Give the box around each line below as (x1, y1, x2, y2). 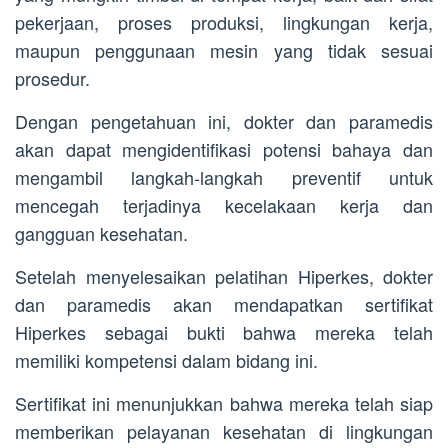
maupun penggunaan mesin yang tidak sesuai (15, 36, 433, 63)
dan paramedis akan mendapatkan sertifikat (15, 290, 433, 317)
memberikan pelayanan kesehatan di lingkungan (15, 417, 433, 444)
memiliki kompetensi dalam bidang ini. (15, 346, 318, 373)
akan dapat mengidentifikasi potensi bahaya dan (15, 135, 433, 162)
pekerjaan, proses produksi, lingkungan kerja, (15, 8, 433, 35)
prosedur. (15, 64, 90, 91)
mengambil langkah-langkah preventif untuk (15, 163, 433, 190)
